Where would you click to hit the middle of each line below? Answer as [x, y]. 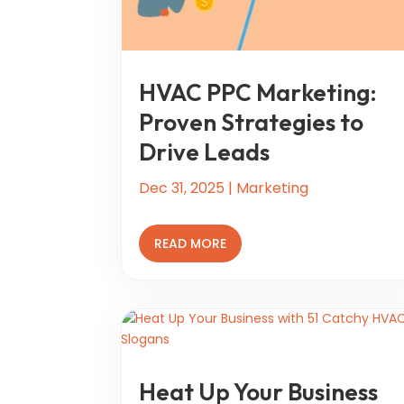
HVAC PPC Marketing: [258, 92]
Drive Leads [205, 151]
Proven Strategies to [252, 122]
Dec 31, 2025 [182, 188]
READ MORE [191, 243]
